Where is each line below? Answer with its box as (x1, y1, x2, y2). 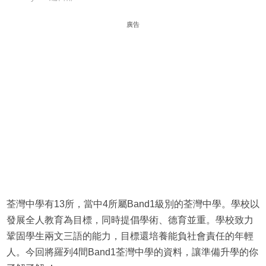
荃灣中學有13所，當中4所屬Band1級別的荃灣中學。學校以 (6, 199, 259, 210)
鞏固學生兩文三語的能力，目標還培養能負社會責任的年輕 (6, 231, 254, 242)
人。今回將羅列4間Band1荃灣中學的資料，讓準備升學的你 (6, 247, 258, 258)
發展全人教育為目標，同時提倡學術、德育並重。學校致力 (6, 215, 254, 226)
